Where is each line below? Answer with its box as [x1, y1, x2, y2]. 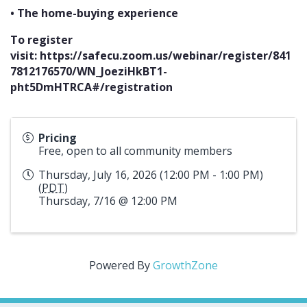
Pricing [38, 130, 77, 145]
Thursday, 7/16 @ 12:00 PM [38, 193, 177, 208]
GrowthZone [153, 257, 218, 273]
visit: [10, 47, 40, 63]
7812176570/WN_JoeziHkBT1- [10, 63, 167, 79]
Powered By [89, 257, 153, 273]
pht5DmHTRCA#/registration [10, 79, 173, 95]
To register [10, 32, 73, 47]
